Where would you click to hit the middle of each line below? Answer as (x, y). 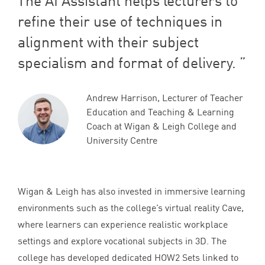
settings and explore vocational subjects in (106, 240)
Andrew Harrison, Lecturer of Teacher (165, 97)
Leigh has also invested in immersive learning (149, 191)
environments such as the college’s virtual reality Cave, (131, 207)
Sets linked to (209, 257)
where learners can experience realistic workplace (123, 224)
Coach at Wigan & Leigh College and (161, 126)
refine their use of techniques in (120, 21)
